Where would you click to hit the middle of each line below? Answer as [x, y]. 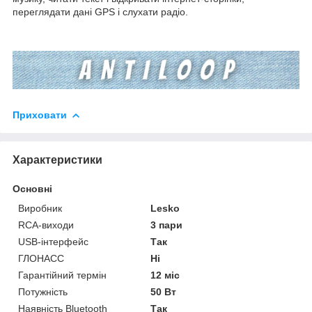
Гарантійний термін [62, 275]
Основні [32, 188]
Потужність [43, 291]
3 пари [167, 225]
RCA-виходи [46, 225]
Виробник [40, 208]
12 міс [165, 275]
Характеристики [57, 159]
